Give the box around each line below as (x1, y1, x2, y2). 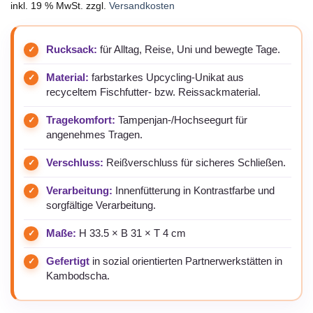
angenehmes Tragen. (46, 129, 143, 141)
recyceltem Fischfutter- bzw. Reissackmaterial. (46, 87, 261, 99)
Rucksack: (46, 44, 97, 56)
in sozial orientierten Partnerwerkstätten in (89, 256, 282, 268)
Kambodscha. (46, 270, 110, 282)
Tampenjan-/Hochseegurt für (115, 115, 247, 126)
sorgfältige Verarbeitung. (46, 200, 156, 212)
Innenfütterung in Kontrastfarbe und (112, 185, 275, 197)
